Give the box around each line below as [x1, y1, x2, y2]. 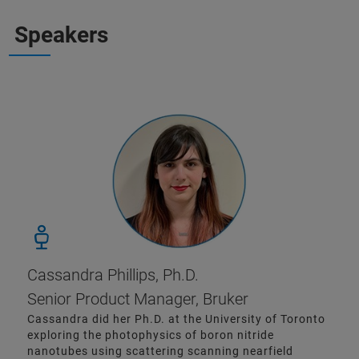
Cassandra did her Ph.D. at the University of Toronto [27, 313, 325, 326]
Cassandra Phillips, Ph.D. [27, 265, 199, 285]
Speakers [14, 22, 108, 49]
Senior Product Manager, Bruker [27, 289, 248, 309]
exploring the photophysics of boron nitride [27, 329, 274, 342]
